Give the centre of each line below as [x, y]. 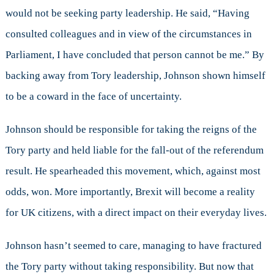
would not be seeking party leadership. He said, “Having [127, 13]
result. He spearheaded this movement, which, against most [133, 171]
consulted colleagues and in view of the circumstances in [128, 34]
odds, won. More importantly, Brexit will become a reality [130, 192]
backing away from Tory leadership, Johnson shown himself [135, 76]
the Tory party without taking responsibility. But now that [129, 267]
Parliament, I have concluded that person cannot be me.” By [135, 55]
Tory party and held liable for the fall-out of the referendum [134, 150]
